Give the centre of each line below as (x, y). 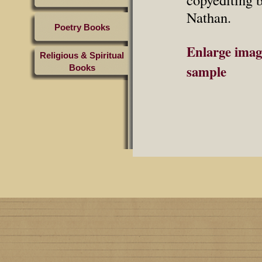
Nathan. (208, 17)
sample (206, 71)
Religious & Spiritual (82, 55)
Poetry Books (82, 27)
